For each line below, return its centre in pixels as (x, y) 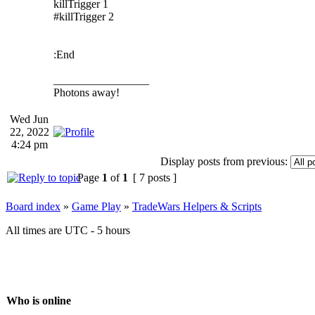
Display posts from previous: (224, 161)
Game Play (96, 206)
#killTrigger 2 (84, 16)
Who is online (39, 301)
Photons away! (86, 92)
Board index (33, 206)
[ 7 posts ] (155, 177)
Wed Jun (29, 119)
